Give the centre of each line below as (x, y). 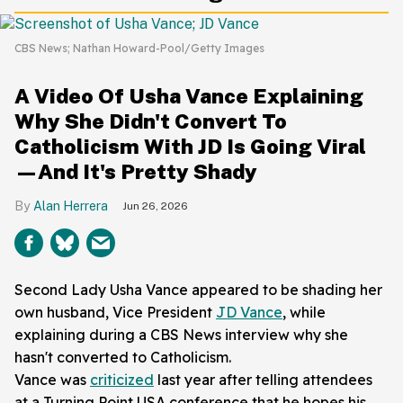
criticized (122, 379)
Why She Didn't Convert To (151, 121)
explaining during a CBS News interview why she (181, 334)
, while (304, 312)
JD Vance (249, 312)
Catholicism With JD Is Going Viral (190, 146)
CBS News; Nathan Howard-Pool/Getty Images (139, 48)
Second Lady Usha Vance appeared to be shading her (198, 289)
